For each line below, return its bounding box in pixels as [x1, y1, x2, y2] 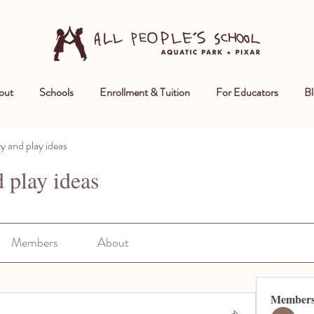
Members [11, 233, 58, 252]
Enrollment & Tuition [100, 84, 190, 100]
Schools [39, 84, 74, 100]
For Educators [216, 84, 278, 100]
